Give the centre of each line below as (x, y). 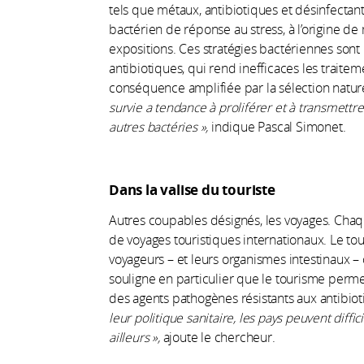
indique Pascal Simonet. (277, 126)
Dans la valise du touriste (192, 189)
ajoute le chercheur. (217, 337)
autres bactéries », (159, 126)
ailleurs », (134, 337)
